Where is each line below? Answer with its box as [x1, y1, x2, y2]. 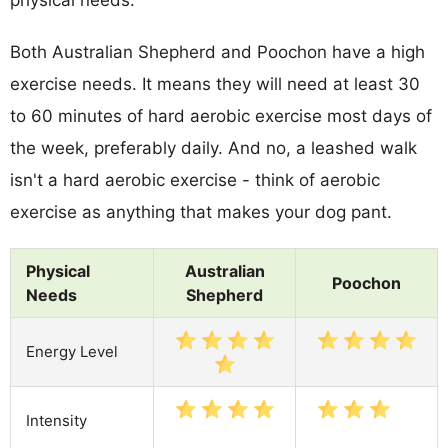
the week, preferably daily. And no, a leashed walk [10, 137, 417, 158]
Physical [26, 260, 90, 281]
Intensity [26, 410, 87, 430]
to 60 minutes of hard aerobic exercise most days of [10, 105, 432, 126]
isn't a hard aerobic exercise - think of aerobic [10, 169, 380, 190]
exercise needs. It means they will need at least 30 [10, 73, 420, 94]
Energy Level [26, 341, 118, 361]
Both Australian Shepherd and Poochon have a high [10, 41, 425, 62]
